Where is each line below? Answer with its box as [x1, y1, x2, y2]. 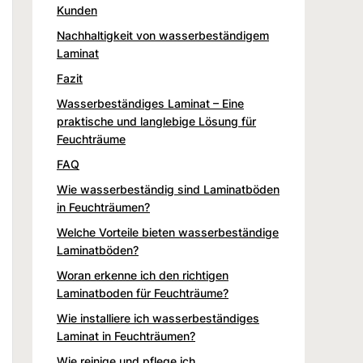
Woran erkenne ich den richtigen [57, 267, 228, 282]
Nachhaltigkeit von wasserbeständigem [57, 28, 269, 42]
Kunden [57, 2, 97, 17]
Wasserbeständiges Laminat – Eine [57, 96, 244, 110]
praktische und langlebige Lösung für [57, 113, 256, 128]
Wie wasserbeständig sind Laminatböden [57, 181, 280, 196]
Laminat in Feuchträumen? [57, 328, 195, 343]
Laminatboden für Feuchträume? [57, 285, 228, 300]
